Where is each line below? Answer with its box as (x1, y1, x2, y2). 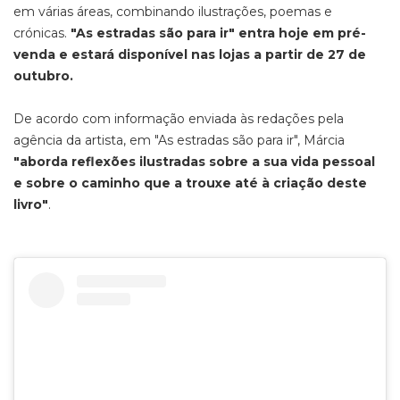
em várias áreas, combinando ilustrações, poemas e (13, 4, 332, 20)
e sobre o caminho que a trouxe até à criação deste (13, 175, 367, 191)
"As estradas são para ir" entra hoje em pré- (71, 25, 366, 41)
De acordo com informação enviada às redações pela (13, 111, 344, 127)
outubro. (13, 68, 73, 84)
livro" (13, 196, 48, 212)
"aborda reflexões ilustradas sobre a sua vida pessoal (13, 154, 375, 170)
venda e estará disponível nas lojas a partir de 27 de (13, 46, 366, 62)
